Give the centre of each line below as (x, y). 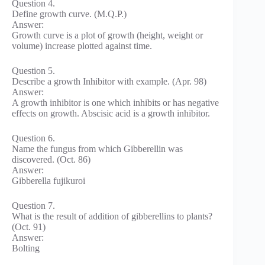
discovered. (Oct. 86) (51, 160)
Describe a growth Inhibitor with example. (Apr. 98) (109, 82)
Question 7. (33, 206)
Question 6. (33, 138)
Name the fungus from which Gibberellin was (97, 149)
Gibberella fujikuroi (49, 181)
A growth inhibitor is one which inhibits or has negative (115, 103)
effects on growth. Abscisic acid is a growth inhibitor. (111, 114)
